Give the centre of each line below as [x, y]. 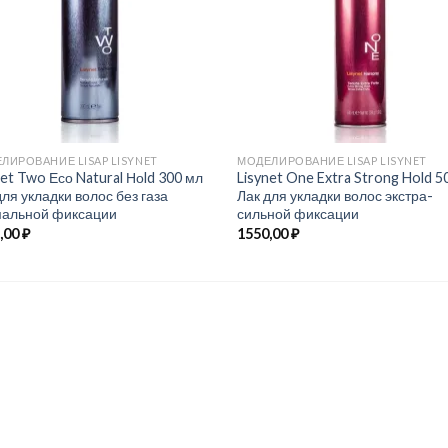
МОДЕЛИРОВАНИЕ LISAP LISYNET [332, 160]
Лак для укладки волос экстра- [335, 196]
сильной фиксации [298, 214]
